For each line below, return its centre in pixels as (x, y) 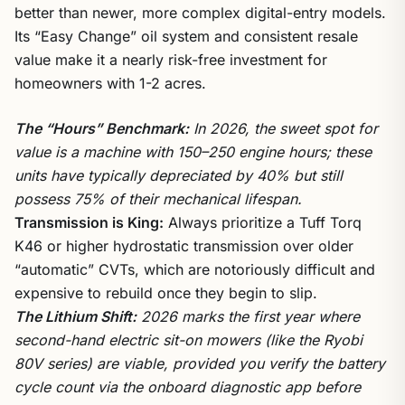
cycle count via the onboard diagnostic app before (188, 387)
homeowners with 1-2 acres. (110, 83)
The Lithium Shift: (75, 316)
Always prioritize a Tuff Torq (263, 222)
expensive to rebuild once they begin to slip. (166, 293)
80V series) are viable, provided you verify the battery (200, 363)
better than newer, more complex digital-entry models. (200, 13)
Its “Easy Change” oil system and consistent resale (186, 36)
